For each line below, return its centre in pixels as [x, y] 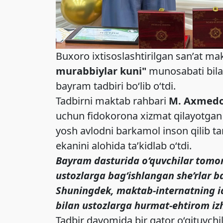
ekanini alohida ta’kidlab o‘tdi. [124, 145]
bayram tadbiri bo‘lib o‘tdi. [116, 86]
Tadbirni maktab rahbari [112, 101]
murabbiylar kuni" [101, 71]
